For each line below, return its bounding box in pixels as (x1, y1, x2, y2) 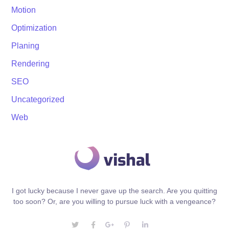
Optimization (11, 24, 57, 32)
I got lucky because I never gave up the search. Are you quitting (12, 187, 217, 195)
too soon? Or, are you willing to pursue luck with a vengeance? (13, 197, 216, 206)
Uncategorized (11, 95, 65, 104)
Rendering (11, 59, 50, 68)
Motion (11, 6, 36, 14)
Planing (11, 41, 40, 50)
